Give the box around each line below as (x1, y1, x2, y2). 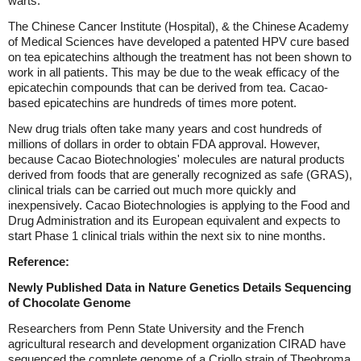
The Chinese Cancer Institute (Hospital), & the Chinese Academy (8, 19, 349, 33)
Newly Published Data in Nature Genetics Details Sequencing (8, 280, 351, 294)
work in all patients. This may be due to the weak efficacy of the (8, 65, 339, 79)
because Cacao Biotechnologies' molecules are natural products (8, 152, 345, 166)
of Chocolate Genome (8, 296, 131, 309)
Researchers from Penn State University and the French (8, 322, 304, 335)
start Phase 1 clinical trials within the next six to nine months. (8, 229, 326, 243)
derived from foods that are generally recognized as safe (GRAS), (8, 168, 352, 181)
